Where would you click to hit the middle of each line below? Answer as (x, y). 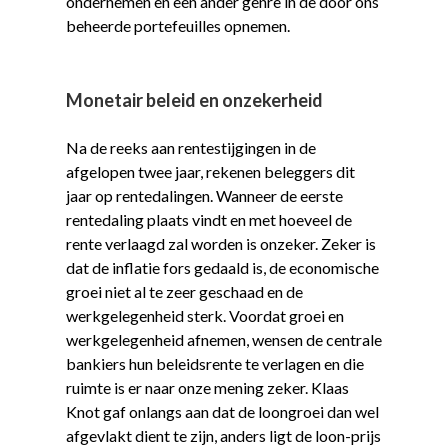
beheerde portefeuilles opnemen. (177, 26)
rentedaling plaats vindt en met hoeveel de (208, 219)
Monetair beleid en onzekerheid (194, 99)
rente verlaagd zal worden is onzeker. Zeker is (220, 243)
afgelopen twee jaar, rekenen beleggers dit (210, 171)
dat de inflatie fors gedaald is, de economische (222, 267)
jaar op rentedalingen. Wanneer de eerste (204, 195)
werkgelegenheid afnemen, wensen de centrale (223, 339)
